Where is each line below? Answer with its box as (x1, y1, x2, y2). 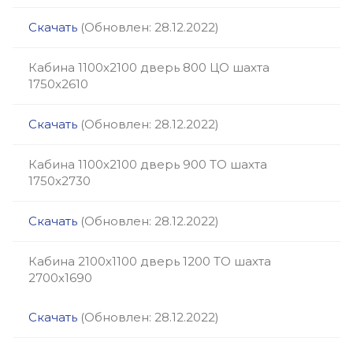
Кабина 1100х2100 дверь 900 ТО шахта (28, 157, 267, 172)
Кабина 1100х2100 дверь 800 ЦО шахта (28, 60, 269, 75)
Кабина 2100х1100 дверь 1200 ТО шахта (28, 254, 271, 269)
